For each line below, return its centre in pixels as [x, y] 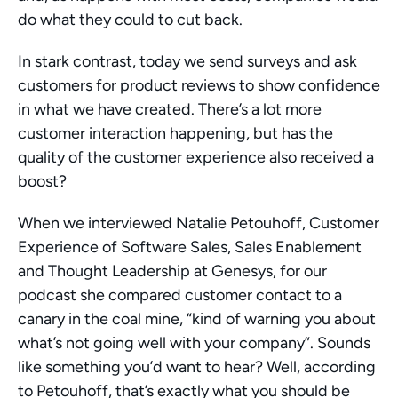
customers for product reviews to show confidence [199, 85]
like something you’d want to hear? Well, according [197, 367]
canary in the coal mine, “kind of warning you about [197, 319]
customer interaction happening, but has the [175, 133]
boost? [44, 181]
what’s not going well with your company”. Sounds [194, 343]
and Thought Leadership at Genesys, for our [172, 271]
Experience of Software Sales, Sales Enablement [190, 247]
